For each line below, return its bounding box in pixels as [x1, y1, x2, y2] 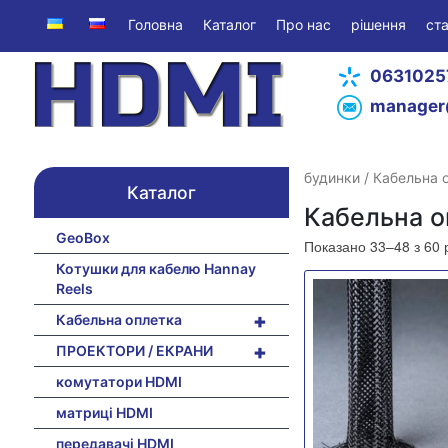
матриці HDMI [55, 403, 153, 421]
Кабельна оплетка [55, 310, 182, 328]
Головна [127, 16, 183, 33]
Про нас [275, 16, 331, 33]
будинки [303, 168, 360, 186]
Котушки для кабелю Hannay [55, 259, 256, 277]
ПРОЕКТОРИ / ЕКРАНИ [55, 341, 213, 359]
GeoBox [55, 228, 110, 246]
